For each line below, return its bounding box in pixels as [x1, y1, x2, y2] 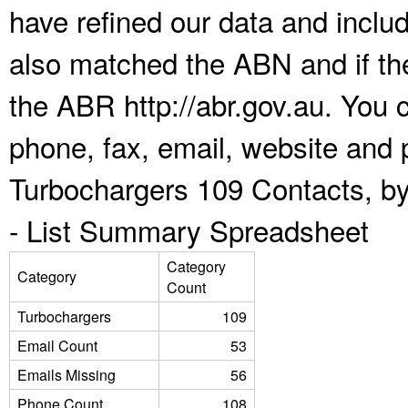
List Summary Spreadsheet [26, 209, 369, 250]
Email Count [17, 335, 97, 356]
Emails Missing [17, 364, 116, 385]
